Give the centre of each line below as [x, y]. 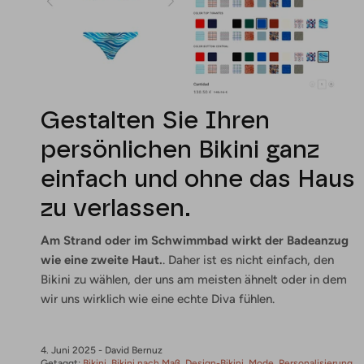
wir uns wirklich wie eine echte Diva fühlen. [158, 299]
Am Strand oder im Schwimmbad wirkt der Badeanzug [195, 240]
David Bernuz [134, 351]
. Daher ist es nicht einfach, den [248, 260]
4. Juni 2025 [68, 351]
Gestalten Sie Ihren [155, 119]
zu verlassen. [116, 207]
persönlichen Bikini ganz [180, 149]
